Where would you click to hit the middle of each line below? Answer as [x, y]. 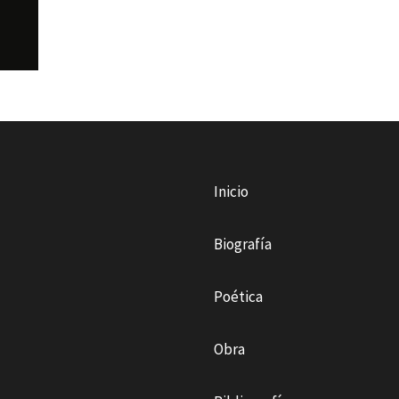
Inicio [232, 191]
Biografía [243, 244]
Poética [239, 296]
